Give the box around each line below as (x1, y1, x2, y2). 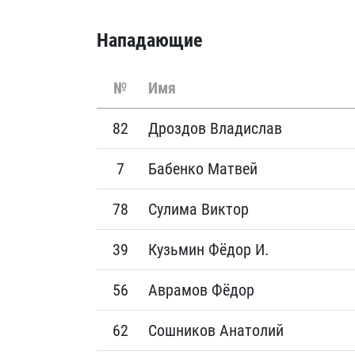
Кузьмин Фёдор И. (148, 240, 269, 259)
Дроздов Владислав (148, 119, 282, 138)
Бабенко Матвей (148, 159, 258, 178)
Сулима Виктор (148, 200, 249, 219)
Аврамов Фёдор (148, 281, 254, 300)
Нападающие (97, 29, 202, 52)
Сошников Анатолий (148, 321, 284, 340)
